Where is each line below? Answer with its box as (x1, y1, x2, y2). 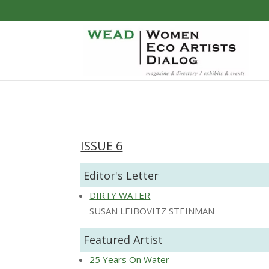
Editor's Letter (83, 168, 159, 183)
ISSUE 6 (80, 137, 123, 154)
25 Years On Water (89, 253, 170, 265)
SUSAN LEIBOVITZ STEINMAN (89, 204, 215, 217)
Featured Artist (83, 232, 163, 247)
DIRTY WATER (89, 189, 151, 201)
